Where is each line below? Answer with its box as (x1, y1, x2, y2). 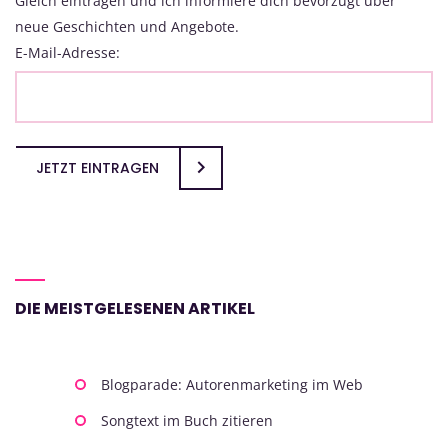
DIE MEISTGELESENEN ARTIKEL (15, 297, 255, 321)
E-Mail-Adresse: (15, 43, 120, 63)
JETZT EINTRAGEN (36, 158, 159, 179)
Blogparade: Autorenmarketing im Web (101, 375, 363, 395)
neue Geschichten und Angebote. (15, 17, 239, 37)
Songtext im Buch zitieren (101, 411, 273, 431)
